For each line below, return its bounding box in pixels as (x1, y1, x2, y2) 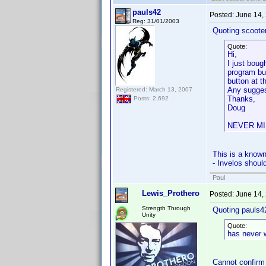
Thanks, (227, 94, 255, 103)
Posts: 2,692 (132, 95, 169, 102)
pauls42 (132, 8, 161, 17)
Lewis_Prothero (142, 189, 199, 198)
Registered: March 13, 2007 (116, 86, 192, 93)
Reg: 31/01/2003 (132, 18, 179, 24)
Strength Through (142, 205, 191, 211)
